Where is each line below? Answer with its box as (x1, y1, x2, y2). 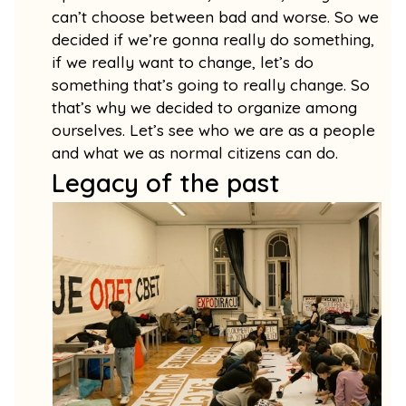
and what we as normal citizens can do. (52, 142, 343, 162)
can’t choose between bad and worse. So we (52, 6, 380, 26)
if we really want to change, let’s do (52, 52, 314, 72)
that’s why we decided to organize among (52, 97, 358, 117)
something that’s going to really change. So (52, 74, 371, 94)
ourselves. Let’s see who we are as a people (52, 120, 376, 140)
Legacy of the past (52, 166, 281, 198)
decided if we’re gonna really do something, (52, 29, 375, 49)
